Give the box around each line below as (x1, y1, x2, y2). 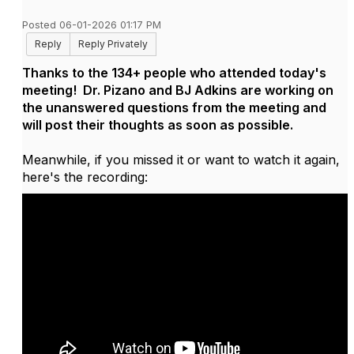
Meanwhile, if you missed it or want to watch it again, (22, 152, 340, 168)
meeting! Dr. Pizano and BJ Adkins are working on (22, 82, 333, 98)
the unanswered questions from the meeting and (22, 100, 326, 115)
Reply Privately (78, 38, 148, 50)
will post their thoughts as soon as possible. (22, 117, 293, 133)
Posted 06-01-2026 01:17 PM (22, 19, 161, 31)
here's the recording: (22, 169, 148, 185)
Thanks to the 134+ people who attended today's (22, 65, 326, 81)
